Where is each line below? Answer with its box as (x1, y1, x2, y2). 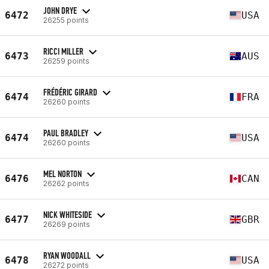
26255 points (43, 15, 89, 25)
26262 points (43, 178, 89, 188)
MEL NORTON (43, 168, 82, 180)
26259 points (43, 56, 89, 65)
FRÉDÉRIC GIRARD (43, 86, 97, 98)
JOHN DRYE (43, 4, 77, 16)
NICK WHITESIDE (43, 208, 92, 220)
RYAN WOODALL (43, 249, 91, 261)
